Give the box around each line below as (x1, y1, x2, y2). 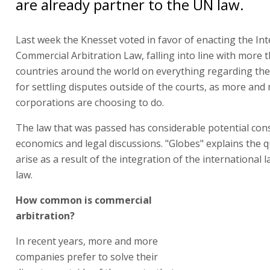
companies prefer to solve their (16, 250, 158, 263)
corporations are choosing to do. (16, 95, 164, 109)
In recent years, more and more (16, 234, 158, 248)
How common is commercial (16, 193, 152, 207)
